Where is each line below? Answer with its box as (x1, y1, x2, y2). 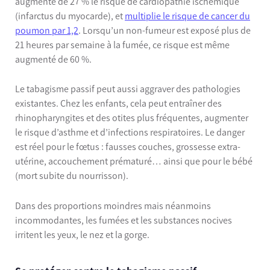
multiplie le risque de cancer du (125, 10, 250, 22)
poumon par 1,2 (15, 24, 78, 36)
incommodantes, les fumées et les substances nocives (15, 214, 232, 226)
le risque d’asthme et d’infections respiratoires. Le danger (15, 127, 245, 139)
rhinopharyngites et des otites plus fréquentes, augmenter (15, 112, 248, 124)
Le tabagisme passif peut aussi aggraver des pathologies (15, 83, 240, 95)
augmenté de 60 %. (15, 53, 92, 65)
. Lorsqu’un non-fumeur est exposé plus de (78, 24, 251, 36)
